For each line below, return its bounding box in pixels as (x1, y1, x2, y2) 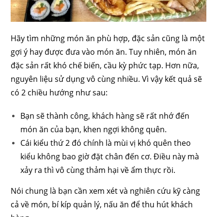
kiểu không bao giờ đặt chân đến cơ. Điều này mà (20, 151, 200, 162)
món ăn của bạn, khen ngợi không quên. (20, 124, 167, 135)
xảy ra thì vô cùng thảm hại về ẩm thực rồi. (20, 164, 176, 175)
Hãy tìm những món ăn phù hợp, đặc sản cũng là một (11, 32, 205, 44)
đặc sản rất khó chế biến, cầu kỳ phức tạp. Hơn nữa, (11, 60, 200, 71)
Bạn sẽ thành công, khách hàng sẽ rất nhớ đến (20, 110, 190, 121)
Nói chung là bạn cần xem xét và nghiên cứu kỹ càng (11, 185, 201, 196)
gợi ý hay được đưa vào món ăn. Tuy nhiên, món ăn (11, 46, 197, 57)
